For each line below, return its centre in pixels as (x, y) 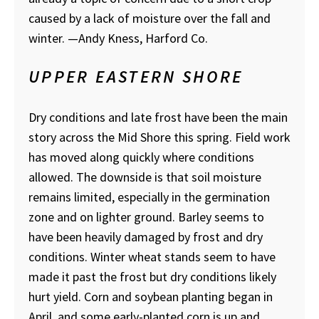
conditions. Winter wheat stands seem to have (152, 256)
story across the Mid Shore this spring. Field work (159, 137)
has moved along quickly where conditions (141, 157)
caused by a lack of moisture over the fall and (150, 18)
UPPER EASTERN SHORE (136, 76)
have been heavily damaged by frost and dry (146, 236)
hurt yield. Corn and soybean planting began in (151, 296)
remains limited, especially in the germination (149, 197)
